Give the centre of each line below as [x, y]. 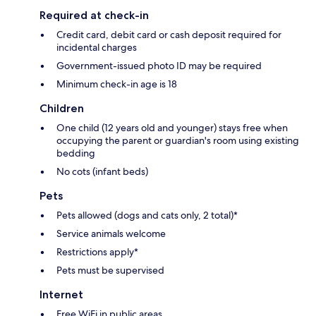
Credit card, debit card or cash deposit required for [169, 35]
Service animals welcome [111, 234]
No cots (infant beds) [102, 172]
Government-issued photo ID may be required [159, 66]
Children [62, 109]
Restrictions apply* [97, 252]
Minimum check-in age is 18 [117, 84]
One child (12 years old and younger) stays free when [172, 128]
